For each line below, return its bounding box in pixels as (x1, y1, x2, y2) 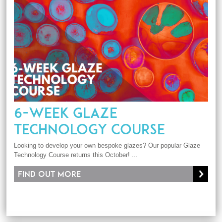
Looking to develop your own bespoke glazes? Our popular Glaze (14, 142, 201, 150)
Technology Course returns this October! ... (14, 151, 138, 159)
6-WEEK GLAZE (14, 104, 118, 121)
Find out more (18, 169, 81, 179)
